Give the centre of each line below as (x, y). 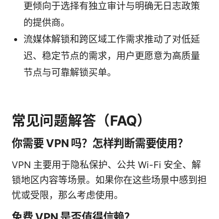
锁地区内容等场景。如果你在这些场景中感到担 (109, 180)
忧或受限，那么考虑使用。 (67, 196)
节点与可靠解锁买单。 (70, 73)
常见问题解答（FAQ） (81, 121)
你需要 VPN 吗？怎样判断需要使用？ (100, 143)
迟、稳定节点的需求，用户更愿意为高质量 (112, 56)
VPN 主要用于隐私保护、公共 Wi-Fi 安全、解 (106, 165)
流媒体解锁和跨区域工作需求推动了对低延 (112, 40)
